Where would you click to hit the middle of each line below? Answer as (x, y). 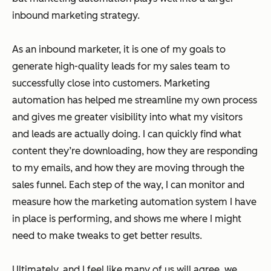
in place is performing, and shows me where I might (127, 218)
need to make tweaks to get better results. (107, 235)
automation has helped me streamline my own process (135, 100)
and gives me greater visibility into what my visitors (127, 117)
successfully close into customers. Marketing (111, 83)
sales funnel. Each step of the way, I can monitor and (128, 184)
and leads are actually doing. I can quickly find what (127, 134)
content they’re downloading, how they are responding (135, 151)
